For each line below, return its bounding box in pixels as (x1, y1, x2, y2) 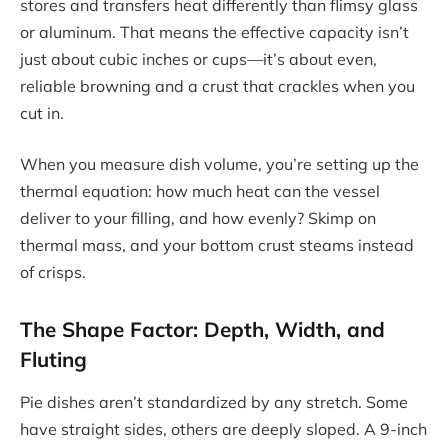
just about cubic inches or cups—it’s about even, (20, 48, 377, 69)
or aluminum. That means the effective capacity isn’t (20, 21, 409, 42)
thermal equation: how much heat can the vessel (20, 181, 380, 202)
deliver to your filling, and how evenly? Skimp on (20, 208, 376, 229)
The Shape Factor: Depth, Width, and (20, 316, 385, 343)
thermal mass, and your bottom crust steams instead (20, 235, 414, 256)
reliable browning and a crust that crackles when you (20, 75, 415, 96)
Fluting (20, 346, 87, 373)
